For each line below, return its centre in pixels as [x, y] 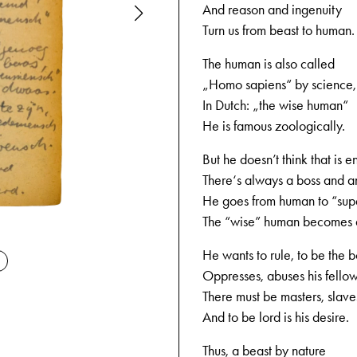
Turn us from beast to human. [279, 30]
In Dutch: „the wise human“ [275, 105]
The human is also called [269, 64]
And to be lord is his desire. [276, 317]
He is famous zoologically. [274, 126]
